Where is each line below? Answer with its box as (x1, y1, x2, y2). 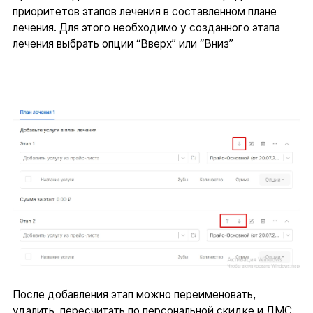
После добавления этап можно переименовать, (12, 288, 256, 302)
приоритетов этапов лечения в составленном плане (12, 5, 277, 19)
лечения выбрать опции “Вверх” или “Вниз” (12, 37, 233, 51)
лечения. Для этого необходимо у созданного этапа (12, 21, 280, 35)
